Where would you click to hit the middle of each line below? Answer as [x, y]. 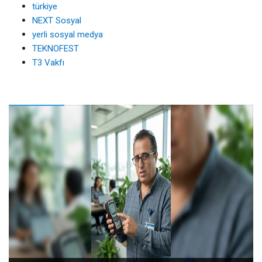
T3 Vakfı [48, 63]
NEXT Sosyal [57, 21]
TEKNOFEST [56, 49]
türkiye [45, 7]
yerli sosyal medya [68, 35]
